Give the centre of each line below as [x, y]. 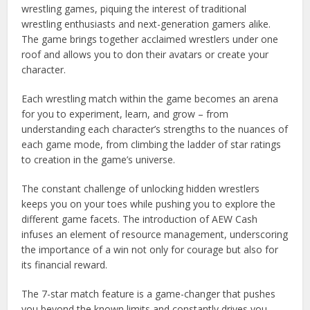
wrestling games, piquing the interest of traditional [134, 8]
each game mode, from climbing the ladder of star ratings [152, 144]
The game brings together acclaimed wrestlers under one [150, 39]
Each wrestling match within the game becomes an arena [150, 98]
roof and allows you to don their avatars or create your [145, 54]
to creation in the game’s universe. [99, 159]
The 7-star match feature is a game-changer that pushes [149, 293]
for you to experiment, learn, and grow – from [125, 113]
